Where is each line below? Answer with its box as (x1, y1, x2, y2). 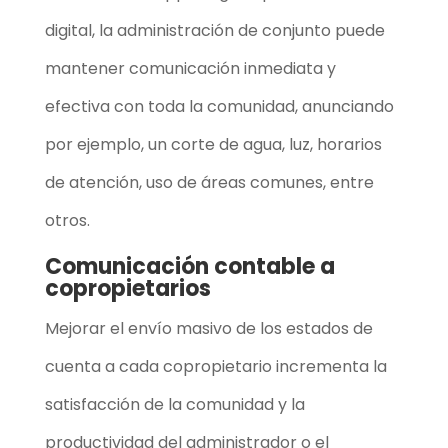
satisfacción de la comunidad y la (44, 392, 305, 416)
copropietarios (44, 272, 211, 304)
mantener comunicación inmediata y (44, 56, 336, 80)
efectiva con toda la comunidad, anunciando (44, 94, 394, 118)
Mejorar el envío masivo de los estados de (44, 316, 373, 340)
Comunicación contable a (44, 250, 335, 282)
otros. (44, 208, 94, 232)
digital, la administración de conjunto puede (44, 18, 385, 42)
